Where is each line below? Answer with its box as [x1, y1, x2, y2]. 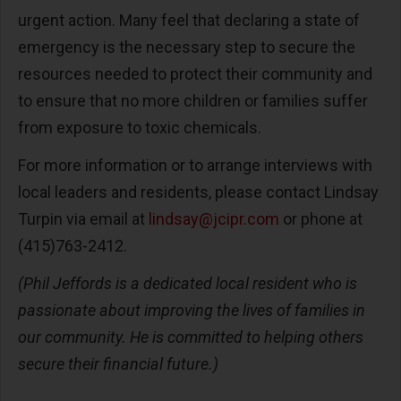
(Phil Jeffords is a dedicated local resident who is [18, 273, 357, 293]
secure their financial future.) [18, 354, 222, 373]
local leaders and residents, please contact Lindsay [18, 182, 379, 201]
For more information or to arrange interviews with [18, 155, 372, 175]
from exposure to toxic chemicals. [18, 117, 265, 137]
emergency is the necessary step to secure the [18, 37, 355, 56]
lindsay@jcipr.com [149, 209, 279, 228]
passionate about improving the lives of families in [18, 300, 365, 320]
